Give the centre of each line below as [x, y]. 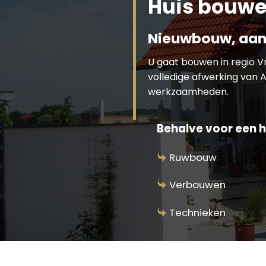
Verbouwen [197, 185]
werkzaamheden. [188, 91]
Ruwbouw [193, 157]
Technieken [197, 213]
